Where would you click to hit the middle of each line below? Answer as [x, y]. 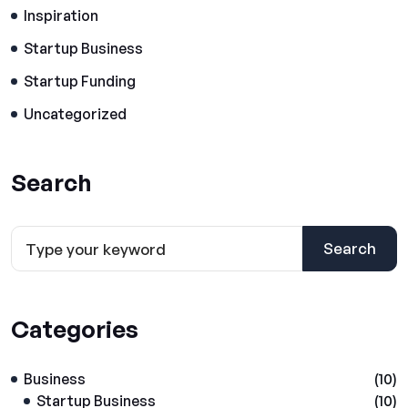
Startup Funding [80, 81]
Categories [75, 329]
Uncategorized [75, 114]
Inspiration [61, 15]
